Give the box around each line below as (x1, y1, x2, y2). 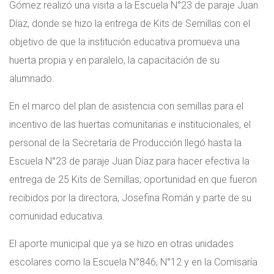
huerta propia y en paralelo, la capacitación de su (9, 54, 220, 67)
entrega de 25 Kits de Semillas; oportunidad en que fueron (9, 174, 257, 186)
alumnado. (9, 73, 54, 85)
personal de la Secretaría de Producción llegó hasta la (9, 137, 242, 149)
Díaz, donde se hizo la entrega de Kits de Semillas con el (9, 18, 250, 30)
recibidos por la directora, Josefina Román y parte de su (9, 192, 251, 204)
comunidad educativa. (9, 210, 105, 223)
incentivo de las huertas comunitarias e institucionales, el (9, 119, 251, 131)
